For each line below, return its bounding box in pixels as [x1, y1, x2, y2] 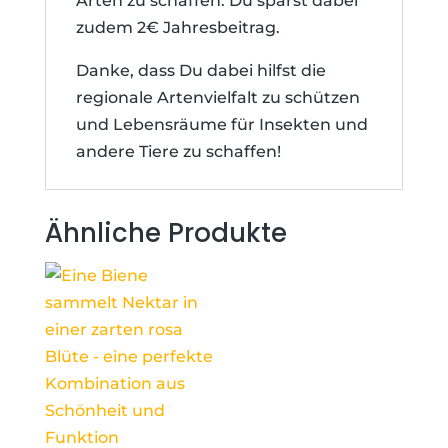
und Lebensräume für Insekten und [75, 115, 368, 134]
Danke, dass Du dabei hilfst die [75, 61, 326, 80]
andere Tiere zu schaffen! [75, 142, 281, 161]
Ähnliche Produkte [44, 215, 287, 251]
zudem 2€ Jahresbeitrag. [75, 18, 280, 37]
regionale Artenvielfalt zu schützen [75, 88, 360, 107]
